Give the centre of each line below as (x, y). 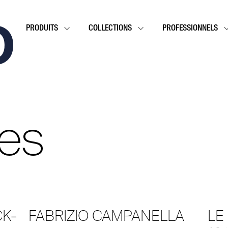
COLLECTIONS (110, 28)
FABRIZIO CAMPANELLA (106, 216)
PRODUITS (42, 28)
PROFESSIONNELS (190, 28)
